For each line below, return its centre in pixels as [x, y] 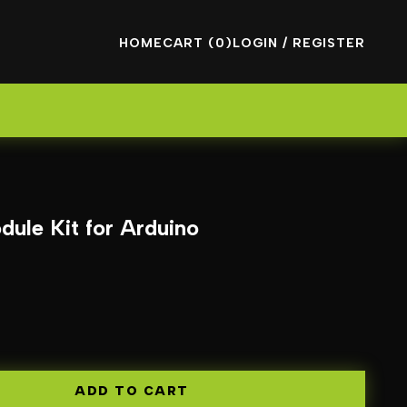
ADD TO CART [132, 391]
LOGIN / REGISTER [299, 43]
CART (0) [198, 43]
